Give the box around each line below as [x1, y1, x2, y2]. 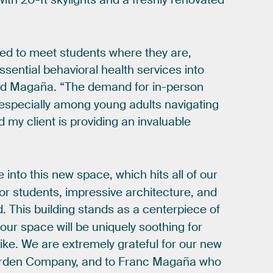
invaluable [138, 115, 191, 130]
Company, [26, 254, 79, 269]
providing [70, 115, 119, 130]
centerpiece [143, 202, 207, 218]
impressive [65, 185, 123, 200]
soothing [139, 219, 185, 235]
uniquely [92, 219, 136, 235]
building [34, 202, 76, 218]
